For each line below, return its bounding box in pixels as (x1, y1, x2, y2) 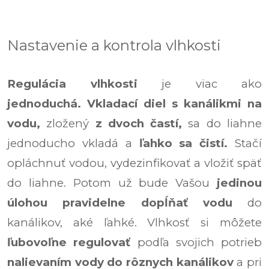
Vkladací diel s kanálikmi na (87, 97, 262, 111)
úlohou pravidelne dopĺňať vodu (7, 196, 232, 210)
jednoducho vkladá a (7, 136, 139, 151)
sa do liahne (182, 116, 262, 131)
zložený (40, 116, 95, 131)
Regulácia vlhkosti (7, 77, 138, 91)
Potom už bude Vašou (73, 176, 217, 190)
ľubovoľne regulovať (7, 235, 131, 250)
